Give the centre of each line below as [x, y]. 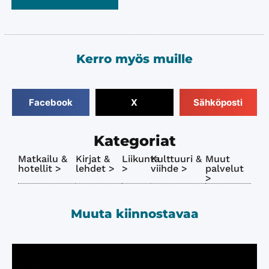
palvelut [225, 168]
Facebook [51, 102]
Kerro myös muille [134, 59]
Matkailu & [43, 159]
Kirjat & [93, 159]
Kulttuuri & [176, 159]
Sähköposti [218, 102]
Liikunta [141, 159]
